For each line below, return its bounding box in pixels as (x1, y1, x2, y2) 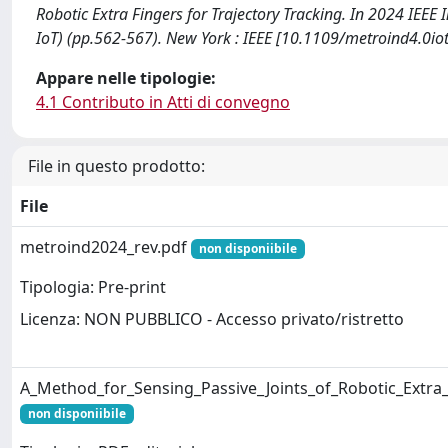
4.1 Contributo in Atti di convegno (36, 91, 290, 113)
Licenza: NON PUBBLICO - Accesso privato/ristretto (20, 308, 404, 331)
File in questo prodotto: (28, 155, 205, 177)
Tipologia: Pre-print (20, 276, 166, 299)
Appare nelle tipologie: (36, 67, 216, 89)
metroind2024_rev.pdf (20, 236, 191, 258)
